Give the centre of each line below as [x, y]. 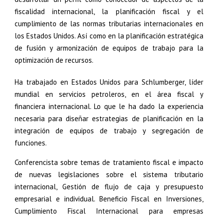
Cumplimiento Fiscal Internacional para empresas [109, 211]
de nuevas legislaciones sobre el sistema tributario [109, 174]
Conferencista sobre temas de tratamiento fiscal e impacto [109, 162]
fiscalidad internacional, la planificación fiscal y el [109, 11]
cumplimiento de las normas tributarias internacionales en [109, 24]
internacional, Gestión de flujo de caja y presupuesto [109, 187]
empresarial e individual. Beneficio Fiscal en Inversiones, [109, 199]
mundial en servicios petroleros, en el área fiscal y [109, 94]
